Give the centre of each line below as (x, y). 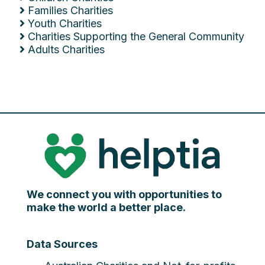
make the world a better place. (106, 207)
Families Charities (70, 10)
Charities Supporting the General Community (136, 36)
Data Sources (62, 244)
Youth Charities (65, 23)
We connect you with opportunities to (124, 194)
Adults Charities (66, 49)
